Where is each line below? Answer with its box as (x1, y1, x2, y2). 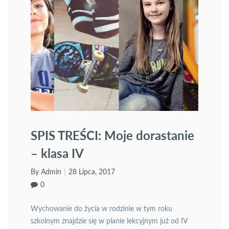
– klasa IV (31, 146, 84, 161)
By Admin (31, 169, 61, 176)
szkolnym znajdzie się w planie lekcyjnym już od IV (31, 218, 187, 225)
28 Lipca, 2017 (68, 169, 115, 176)
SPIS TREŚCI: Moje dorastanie (31, 128, 194, 143)
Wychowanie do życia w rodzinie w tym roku (31, 205, 172, 213)
